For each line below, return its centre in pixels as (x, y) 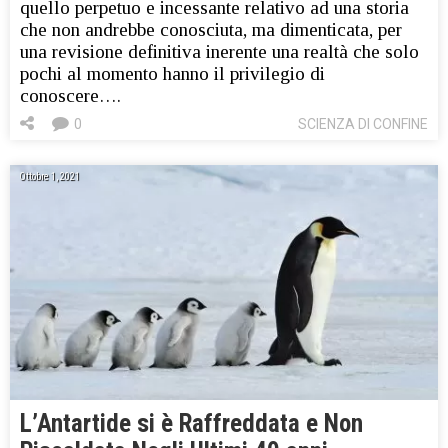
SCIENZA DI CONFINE (363, 123)
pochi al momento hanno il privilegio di (172, 73)
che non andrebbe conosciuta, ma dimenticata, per (211, 29)
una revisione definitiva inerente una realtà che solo (219, 51)
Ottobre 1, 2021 (49, 176)
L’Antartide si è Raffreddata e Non (191, 423)
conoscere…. (70, 95)
